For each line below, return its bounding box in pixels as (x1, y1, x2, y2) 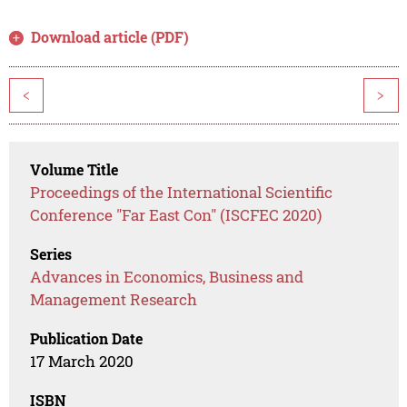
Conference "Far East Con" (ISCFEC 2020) (30, 204, 323, 226)
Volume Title (30, 160, 119, 180)
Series (30, 244, 73, 264)
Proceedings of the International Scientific (30, 182, 333, 203)
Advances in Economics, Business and (30, 266, 304, 288)
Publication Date (30, 329, 144, 349)
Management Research (30, 289, 198, 311)
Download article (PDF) (31, 27, 190, 47)
